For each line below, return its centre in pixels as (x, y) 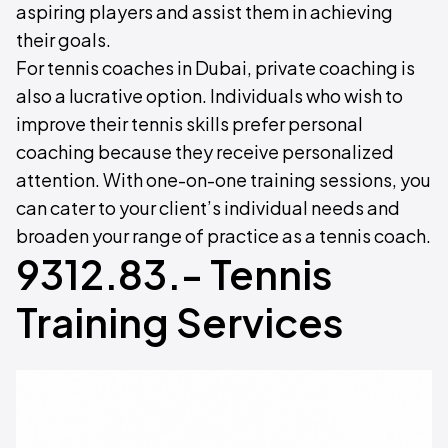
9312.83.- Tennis (174, 273)
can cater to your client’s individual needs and (208, 207)
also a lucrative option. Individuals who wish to (209, 95)
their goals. (63, 39)
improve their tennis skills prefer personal (189, 123)
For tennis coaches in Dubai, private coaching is (215, 67)
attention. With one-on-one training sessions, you (223, 179)
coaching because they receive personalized (205, 151)
